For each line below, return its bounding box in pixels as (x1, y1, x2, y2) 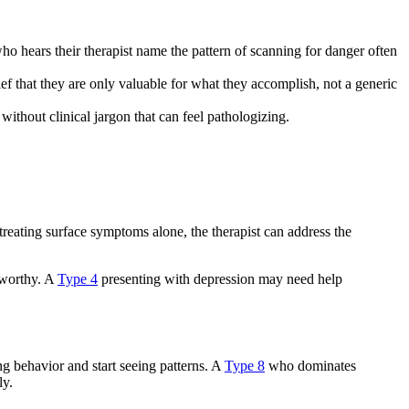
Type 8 (225, 358, 265, 374)
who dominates (265, 358, 356, 374)
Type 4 (58, 270, 98, 287)
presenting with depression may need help (98, 270, 342, 287)
